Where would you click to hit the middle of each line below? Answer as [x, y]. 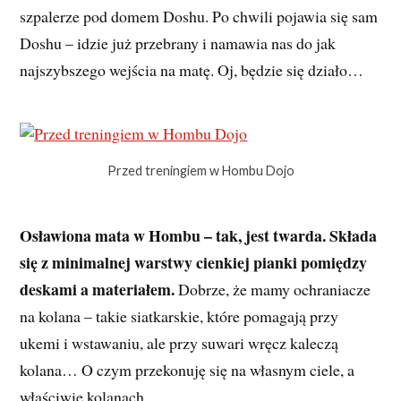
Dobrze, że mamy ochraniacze [273, 289]
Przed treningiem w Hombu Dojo [200, 171]
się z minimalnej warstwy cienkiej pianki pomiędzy [194, 262]
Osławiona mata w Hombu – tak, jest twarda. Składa [199, 235]
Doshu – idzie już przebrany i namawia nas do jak [178, 43]
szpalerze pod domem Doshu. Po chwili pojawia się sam [199, 16]
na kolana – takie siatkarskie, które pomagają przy [179, 316]
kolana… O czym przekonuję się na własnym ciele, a [188, 369]
